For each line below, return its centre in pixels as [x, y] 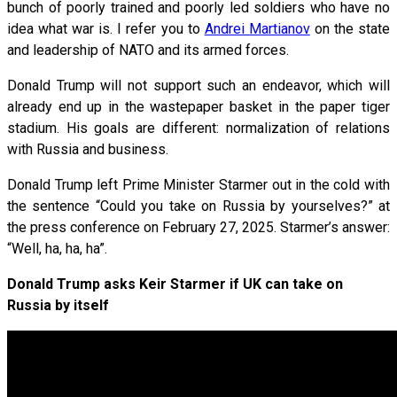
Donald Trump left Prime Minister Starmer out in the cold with [198, 184]
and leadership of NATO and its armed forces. [148, 50]
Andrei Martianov [257, 28]
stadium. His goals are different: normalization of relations [198, 128]
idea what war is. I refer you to [106, 28]
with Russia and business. [88, 149]
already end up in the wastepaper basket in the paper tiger [198, 106]
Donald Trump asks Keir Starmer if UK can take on [175, 284]
